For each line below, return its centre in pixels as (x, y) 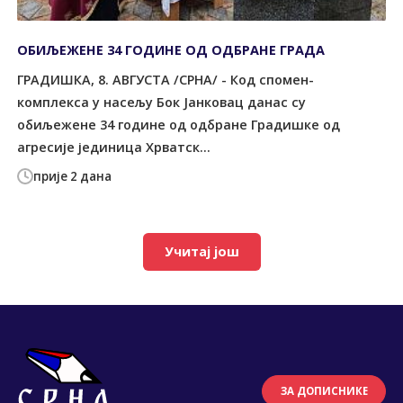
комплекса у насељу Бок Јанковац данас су (162, 103)
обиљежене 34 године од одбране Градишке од (179, 125)
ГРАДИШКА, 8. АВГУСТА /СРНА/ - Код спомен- (166, 80)
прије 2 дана (73, 176)
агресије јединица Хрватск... (114, 148)
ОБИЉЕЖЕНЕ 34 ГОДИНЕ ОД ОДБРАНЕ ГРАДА (171, 49)
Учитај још (201, 252)
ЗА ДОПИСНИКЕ (324, 391)
